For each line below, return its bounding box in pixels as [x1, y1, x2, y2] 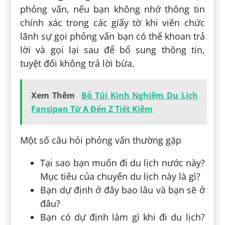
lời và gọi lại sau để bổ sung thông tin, [20, 43, 205, 56]
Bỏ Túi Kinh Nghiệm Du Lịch [81, 89, 198, 101]
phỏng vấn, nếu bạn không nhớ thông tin [20, 3, 205, 15]
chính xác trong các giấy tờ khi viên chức [20, 16, 205, 29]
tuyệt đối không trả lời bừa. [20, 57, 135, 69]
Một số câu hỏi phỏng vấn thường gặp [20, 134, 182, 146]
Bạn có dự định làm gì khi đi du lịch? [40, 210, 205, 223]
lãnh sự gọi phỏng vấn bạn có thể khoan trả [20, 30, 205, 42]
